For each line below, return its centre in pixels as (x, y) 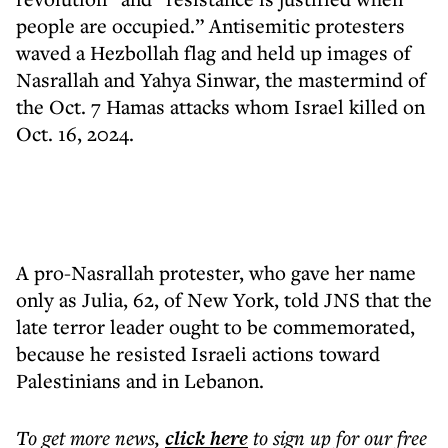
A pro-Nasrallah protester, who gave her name (216, 272)
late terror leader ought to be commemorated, (215, 326)
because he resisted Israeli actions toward (198, 353)
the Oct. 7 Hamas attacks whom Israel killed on (220, 106)
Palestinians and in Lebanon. (140, 380)
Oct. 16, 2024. (75, 133)
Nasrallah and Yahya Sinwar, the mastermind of (221, 79)
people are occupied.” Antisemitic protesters (210, 25)
